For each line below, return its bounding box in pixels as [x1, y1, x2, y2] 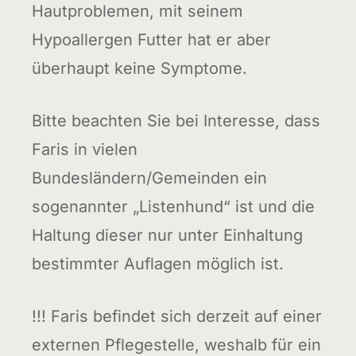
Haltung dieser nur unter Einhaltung [32, 225, 304, 245]
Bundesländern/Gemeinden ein [32, 168, 268, 188]
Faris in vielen [32, 139, 138, 159]
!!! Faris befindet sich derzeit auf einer [32, 306, 323, 326]
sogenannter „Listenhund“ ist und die [32, 196, 315, 216]
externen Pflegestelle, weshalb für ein [32, 335, 322, 354]
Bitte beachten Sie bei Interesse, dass [32, 110, 321, 130]
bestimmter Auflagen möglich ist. [32, 253, 284, 273]
